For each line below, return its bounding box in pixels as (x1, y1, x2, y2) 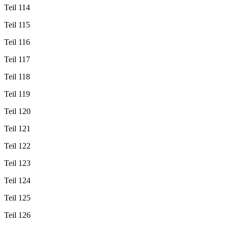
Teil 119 (4, 89, 30, 98)
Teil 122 (4, 141, 31, 150)
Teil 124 (4, 176, 31, 185)
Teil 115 (4, 20, 30, 29)
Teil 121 (4, 124, 31, 133)
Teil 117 (4, 54, 30, 64)
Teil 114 (4, 3, 30, 12)
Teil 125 (4, 193, 31, 202)
